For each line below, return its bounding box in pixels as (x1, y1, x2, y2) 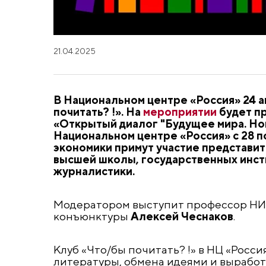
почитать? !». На (53, 104, 143, 118)
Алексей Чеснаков (130, 209, 233, 223)
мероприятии (142, 104, 217, 118)
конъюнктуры (53, 209, 131, 223)
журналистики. (53, 164, 135, 178)
